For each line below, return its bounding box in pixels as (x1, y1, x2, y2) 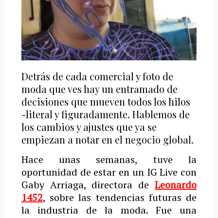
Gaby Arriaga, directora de (21, 178, 155, 191)
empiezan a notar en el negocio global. (21, 132, 194, 146)
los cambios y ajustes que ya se (21, 120, 157, 133)
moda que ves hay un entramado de (21, 82, 178, 95)
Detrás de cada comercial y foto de (21, 69, 173, 83)
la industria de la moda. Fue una (21, 203, 197, 217)
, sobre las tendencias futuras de (42, 190, 197, 204)
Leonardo (155, 178, 197, 191)
